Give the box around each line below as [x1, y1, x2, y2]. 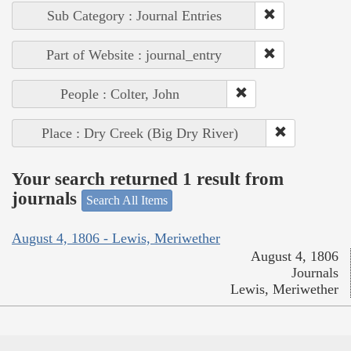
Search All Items [86, 193, 168, 207]
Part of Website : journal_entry [46, 46, 222, 63]
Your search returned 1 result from [12, 169, 284, 190]
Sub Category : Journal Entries [46, 7, 222, 24]
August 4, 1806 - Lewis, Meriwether [12, 230, 220, 247]
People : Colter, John [60, 85, 179, 102]
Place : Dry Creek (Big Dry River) [41, 125, 238, 141]
